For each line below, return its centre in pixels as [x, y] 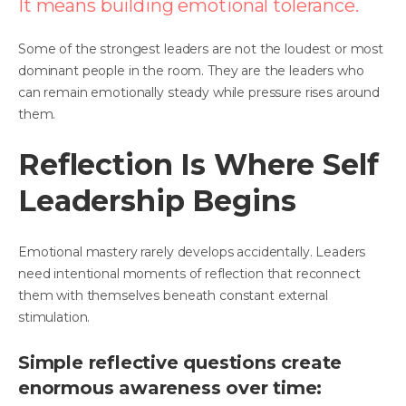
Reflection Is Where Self [198, 164]
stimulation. [54, 317]
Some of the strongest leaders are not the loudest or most [201, 48]
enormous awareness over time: [170, 387]
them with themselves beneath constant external [173, 295]
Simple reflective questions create [180, 362]
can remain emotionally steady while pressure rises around [199, 92]
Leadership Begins [157, 200]
